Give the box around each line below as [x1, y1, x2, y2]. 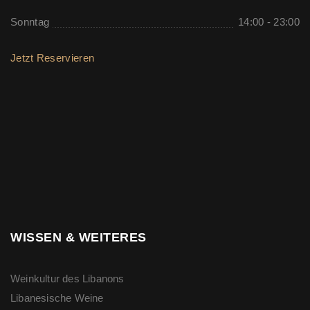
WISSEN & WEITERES [10, 230, 147, 245]
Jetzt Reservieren [10, 52, 95, 64]
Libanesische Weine [10, 292, 104, 304]
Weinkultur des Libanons [10, 273, 125, 285]
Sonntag [10, 16, 50, 28]
